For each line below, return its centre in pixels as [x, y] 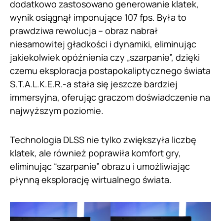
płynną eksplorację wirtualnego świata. [91, 180]
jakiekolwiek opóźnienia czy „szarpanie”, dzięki [105, 57]
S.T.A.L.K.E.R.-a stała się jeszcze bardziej [94, 84]
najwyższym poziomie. [57, 111]
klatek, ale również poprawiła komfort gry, [95, 153]
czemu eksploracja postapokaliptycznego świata [110, 71]
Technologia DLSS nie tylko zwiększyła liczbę [103, 140]
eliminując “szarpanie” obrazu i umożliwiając [100, 166]
